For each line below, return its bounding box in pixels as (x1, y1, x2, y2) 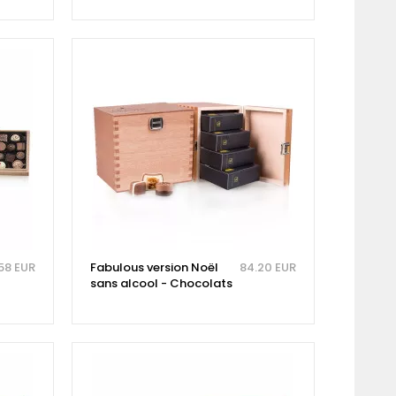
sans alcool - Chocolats (89, 275, 232, 293)
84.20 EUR (239, 259, 296, 277)
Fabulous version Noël (89, 259, 218, 277)
